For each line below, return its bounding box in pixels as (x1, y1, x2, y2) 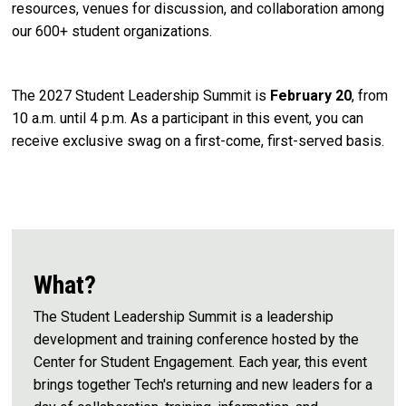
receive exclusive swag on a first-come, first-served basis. (12, 131, 388, 150)
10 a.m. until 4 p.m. (12, 109, 127, 127)
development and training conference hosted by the (34, 330, 359, 348)
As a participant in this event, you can (130, 109, 363, 127)
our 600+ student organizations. (12, 23, 216, 41)
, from (352, 86, 388, 104)
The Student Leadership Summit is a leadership (34, 307, 333, 325)
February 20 (270, 86, 352, 104)
